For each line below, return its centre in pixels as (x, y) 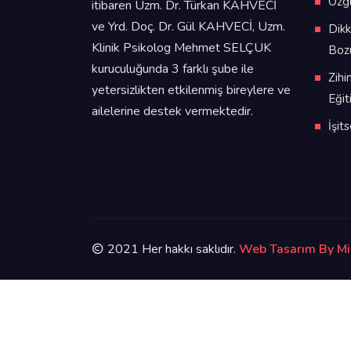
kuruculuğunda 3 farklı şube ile (173, 69)
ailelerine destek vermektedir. (172, 112)
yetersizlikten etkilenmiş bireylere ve (191, 90)
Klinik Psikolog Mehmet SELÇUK (181, 48)
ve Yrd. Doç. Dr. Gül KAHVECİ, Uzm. (188, 27)
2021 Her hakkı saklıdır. (172, 249)
